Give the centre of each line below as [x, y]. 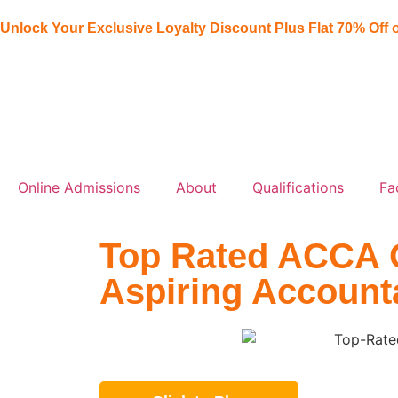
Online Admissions [79, 187]
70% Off [362, 28]
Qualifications [298, 187]
